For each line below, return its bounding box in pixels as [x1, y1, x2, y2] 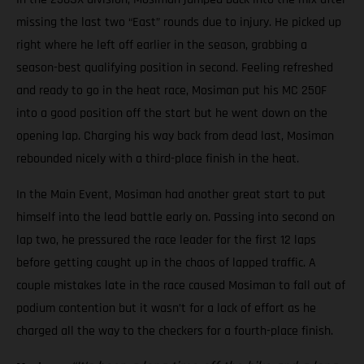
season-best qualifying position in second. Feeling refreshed [16, 58, 333, 76]
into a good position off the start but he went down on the [16, 104, 327, 122]
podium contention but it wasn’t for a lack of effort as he [16, 299, 316, 317]
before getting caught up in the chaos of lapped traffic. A [16, 253, 316, 271]
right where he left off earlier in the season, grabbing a [16, 36, 307, 54]
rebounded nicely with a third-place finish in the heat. [16, 149, 299, 167]
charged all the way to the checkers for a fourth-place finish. [16, 322, 333, 340]
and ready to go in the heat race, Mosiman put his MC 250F [16, 81, 327, 99]
